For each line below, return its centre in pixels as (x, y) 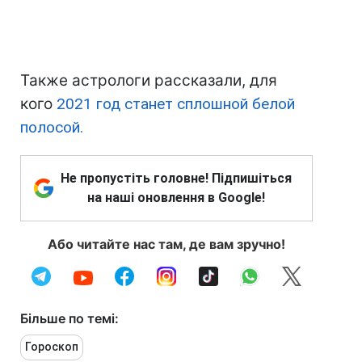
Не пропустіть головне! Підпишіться (176, 179)
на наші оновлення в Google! (176, 198)
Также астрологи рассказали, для (149, 81)
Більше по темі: (69, 319)
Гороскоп (52, 347)
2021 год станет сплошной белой (174, 104)
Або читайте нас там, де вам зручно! (166, 244)
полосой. (52, 128)
